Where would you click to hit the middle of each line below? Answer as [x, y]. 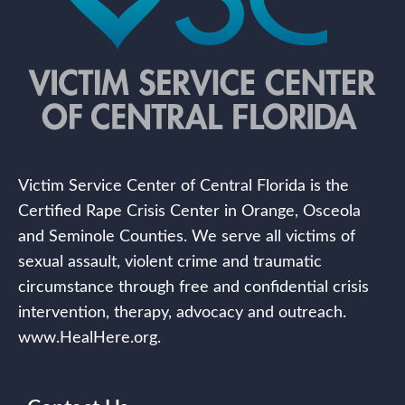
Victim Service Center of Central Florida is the [184, 186]
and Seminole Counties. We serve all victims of [187, 236]
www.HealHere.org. [89, 338]
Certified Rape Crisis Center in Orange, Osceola [189, 211]
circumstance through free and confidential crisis [193, 287]
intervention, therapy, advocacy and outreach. [182, 312]
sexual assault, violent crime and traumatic [170, 262]
